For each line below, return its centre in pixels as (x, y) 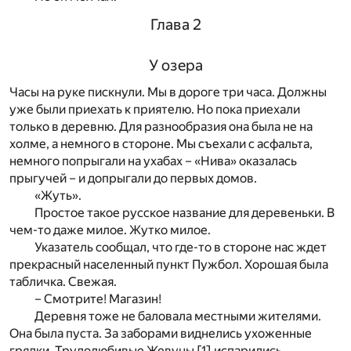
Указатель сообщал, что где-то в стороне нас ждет (181, 247)
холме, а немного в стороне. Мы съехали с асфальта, (161, 143)
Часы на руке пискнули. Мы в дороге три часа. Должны (168, 92)
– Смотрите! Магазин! (98, 299)
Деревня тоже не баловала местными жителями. (178, 316)
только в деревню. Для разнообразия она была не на (161, 126)
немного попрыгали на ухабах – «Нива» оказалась (153, 161)
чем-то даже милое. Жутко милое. (110, 230)
